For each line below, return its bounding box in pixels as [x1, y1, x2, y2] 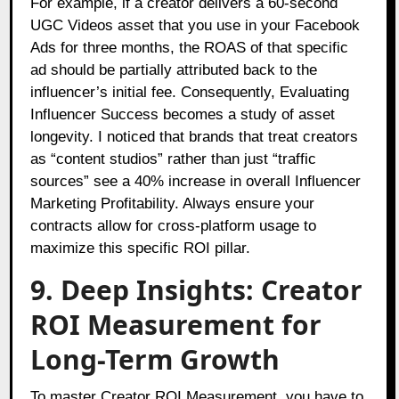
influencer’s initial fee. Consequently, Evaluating [30, 83, 350, 101]
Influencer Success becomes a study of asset [30, 105, 336, 123]
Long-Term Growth [30, 340, 281, 378]
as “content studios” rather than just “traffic [30, 150, 317, 167]
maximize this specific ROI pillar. [30, 239, 251, 256]
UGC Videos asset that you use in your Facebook [30, 16, 361, 34]
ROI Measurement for [30, 305, 322, 343]
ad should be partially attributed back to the [30, 61, 318, 78]
